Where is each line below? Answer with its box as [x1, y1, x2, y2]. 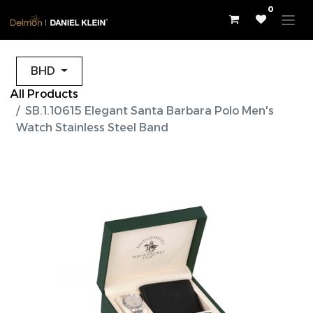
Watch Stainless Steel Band [16, 121, 168, 135]
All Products [10, 87, 78, 101]
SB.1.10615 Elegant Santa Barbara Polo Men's [25, 104, 274, 118]
